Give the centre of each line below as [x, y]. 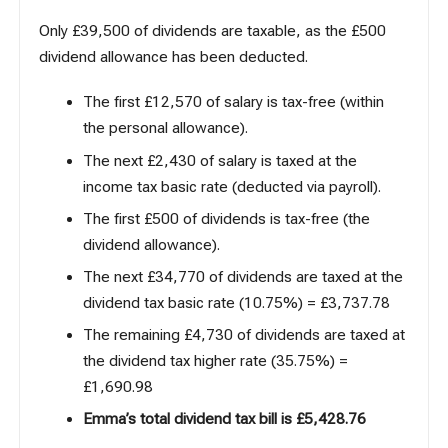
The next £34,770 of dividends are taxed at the [242, 276]
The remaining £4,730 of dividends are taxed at [243, 335]
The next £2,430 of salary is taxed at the [219, 160]
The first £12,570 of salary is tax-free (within [233, 102]
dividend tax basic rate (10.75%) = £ [205, 302]
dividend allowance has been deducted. [174, 57]
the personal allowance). [165, 128]
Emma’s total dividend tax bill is [189, 419]
